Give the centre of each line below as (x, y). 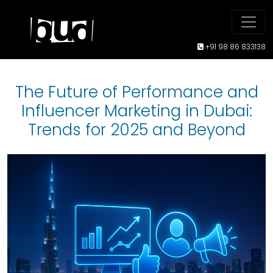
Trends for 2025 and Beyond (136, 130)
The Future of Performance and (136, 92)
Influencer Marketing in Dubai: (136, 111)
